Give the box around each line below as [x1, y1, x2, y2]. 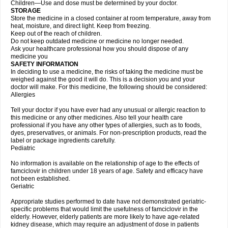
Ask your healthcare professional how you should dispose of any [11, 45, 188, 52]
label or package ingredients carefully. [11, 137, 116, 144]
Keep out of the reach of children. [11, 30, 102, 37]
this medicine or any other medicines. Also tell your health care [11, 114, 183, 121]
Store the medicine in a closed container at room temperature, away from [11, 15, 211, 22]
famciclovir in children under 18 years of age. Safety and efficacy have [11, 167, 203, 175]
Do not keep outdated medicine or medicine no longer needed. [11, 38, 184, 45]
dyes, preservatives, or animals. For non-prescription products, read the [11, 129, 207, 136]
